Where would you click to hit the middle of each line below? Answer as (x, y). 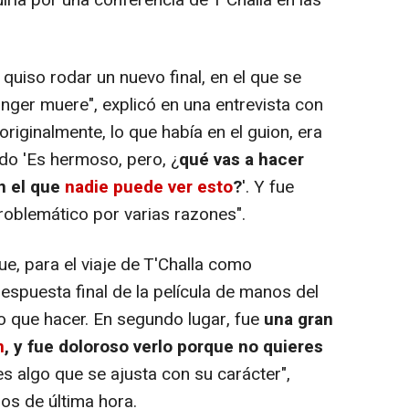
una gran (299, 319)
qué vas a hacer (241, 159)
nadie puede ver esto (149, 187)
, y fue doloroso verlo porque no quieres (164, 346)
